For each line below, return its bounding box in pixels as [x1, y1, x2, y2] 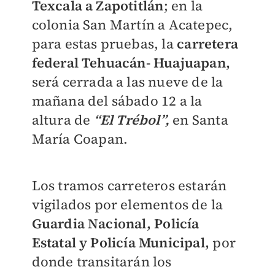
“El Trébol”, [90, 110, 169, 130]
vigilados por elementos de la [31, 195, 223, 214]
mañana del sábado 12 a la [31, 91, 203, 110]
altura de [31, 110, 91, 130]
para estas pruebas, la [31, 34, 174, 53]
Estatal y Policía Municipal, [31, 233, 213, 252]
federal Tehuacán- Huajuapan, [31, 53, 231, 72]
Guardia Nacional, [31, 214, 151, 233]
